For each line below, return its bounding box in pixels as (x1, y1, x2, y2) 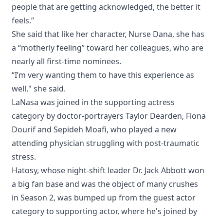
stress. (12, 151, 36, 163)
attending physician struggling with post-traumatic (12, 138, 200, 149)
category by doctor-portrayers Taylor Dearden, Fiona (12, 110, 206, 122)
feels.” (12, 15, 34, 26)
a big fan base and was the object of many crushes (12, 179, 198, 190)
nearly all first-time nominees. (12, 56, 121, 67)
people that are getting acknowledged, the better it (12, 1, 200, 13)
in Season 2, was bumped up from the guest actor (12, 192, 196, 203)
